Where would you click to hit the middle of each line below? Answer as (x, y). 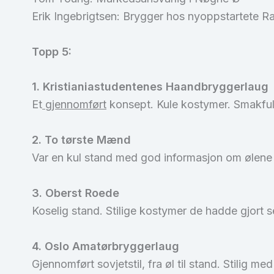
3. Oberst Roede (76, 193)
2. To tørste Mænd (81, 140)
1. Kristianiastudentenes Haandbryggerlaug (150, 87)
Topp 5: (52, 51)
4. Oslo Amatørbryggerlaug (106, 246)
